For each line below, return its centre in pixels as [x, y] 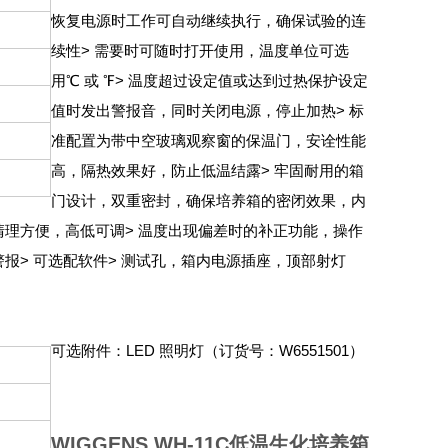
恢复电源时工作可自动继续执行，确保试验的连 [208, 20]
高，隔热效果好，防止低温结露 [156, 170]
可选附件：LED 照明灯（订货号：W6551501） [207, 350]
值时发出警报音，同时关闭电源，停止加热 [193, 110]
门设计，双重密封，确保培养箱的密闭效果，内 [208, 200]
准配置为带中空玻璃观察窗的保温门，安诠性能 [208, 140]
